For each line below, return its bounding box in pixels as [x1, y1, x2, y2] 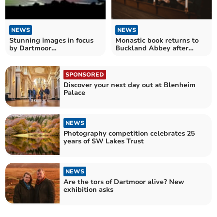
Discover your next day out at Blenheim [63, 80, 196, 90]
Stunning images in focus [9, 35, 94, 45]
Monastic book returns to [115, 35, 199, 45]
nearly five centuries [115, 51, 184, 61]
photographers [9, 51, 59, 61]
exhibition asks [63, 185, 114, 195]
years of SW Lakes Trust [63, 136, 144, 146]
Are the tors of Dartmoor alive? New [63, 177, 185, 187]
